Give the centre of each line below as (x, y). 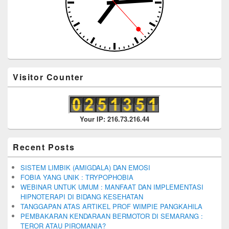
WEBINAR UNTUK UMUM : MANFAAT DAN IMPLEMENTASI (112, 187)
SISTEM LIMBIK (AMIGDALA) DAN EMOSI (85, 167)
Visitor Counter (48, 77)
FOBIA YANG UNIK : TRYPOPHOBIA (77, 177)
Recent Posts (44, 147)
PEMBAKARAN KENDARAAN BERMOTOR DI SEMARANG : (112, 216)
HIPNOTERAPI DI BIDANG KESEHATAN (82, 196)
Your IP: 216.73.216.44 (114, 119)
